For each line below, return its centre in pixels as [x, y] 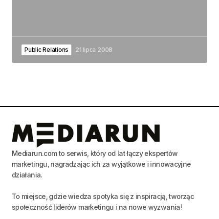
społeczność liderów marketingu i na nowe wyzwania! [97, 207]
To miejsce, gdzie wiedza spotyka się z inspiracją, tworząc [103, 196]
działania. [27, 175]
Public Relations [47, 49]
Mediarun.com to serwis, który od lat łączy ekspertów [95, 153]
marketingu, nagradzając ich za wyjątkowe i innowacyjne [101, 164]
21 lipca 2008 [94, 49]
